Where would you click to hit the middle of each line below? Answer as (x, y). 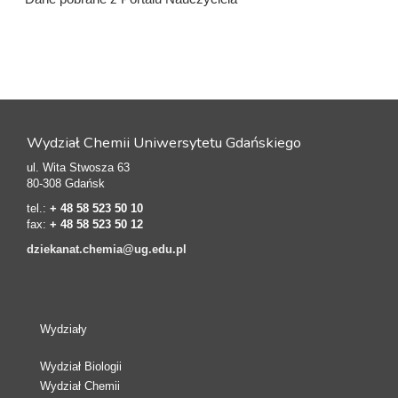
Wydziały (64, 329)
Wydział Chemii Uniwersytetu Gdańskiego (164, 143)
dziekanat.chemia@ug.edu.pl (107, 249)
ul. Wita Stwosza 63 (78, 167)
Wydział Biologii (81, 366)
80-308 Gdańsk (66, 183)
